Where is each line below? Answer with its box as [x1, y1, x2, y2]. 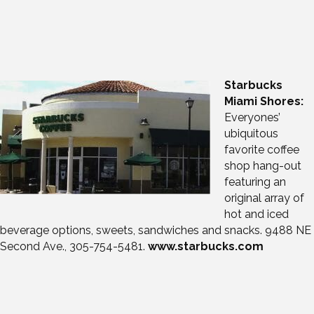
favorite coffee [224, 143, 299, 157]
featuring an [224, 175, 286, 189]
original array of [224, 191, 304, 205]
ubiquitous [224, 127, 278, 141]
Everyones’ [224, 111, 280, 125]
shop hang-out [224, 159, 301, 173]
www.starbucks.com [148, 240, 264, 254]
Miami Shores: [224, 95, 303, 109]
